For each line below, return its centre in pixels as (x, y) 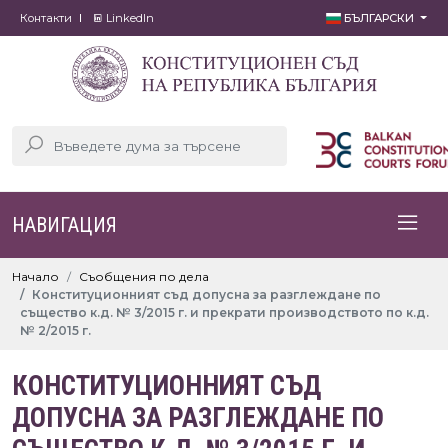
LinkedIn (128, 18)
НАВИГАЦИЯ (64, 225)
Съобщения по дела (144, 276)
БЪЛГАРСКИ (379, 18)
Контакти (46, 18)
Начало (35, 276)
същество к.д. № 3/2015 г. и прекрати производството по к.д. (224, 312)
